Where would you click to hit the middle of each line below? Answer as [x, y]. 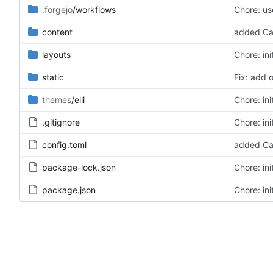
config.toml [64, 145]
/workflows [94, 10]
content [57, 32]
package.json [69, 190]
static [53, 77]
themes [57, 100]
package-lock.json [79, 168]
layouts [56, 55]
